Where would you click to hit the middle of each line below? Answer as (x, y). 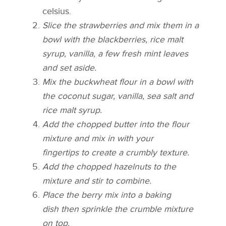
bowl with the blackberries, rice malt (112, 39)
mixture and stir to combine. (97, 181)
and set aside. (69, 68)
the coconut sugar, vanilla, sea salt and (118, 96)
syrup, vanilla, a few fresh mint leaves (115, 53)
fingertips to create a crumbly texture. (116, 152)
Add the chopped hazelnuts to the (109, 166)
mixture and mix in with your (98, 138)
